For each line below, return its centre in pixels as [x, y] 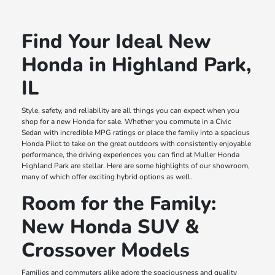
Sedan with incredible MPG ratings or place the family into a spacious [136, 133]
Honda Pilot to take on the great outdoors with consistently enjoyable [137, 144]
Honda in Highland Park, [137, 65]
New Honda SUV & [111, 227]
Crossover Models [106, 250]
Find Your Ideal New [117, 42]
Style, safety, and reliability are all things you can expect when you [131, 111]
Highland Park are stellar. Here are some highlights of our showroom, [136, 166]
